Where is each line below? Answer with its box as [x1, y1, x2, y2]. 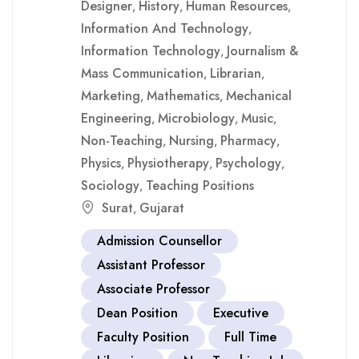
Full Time [224, 328, 276, 346]
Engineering [81, 109, 151, 127]
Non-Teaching [81, 131, 163, 150]
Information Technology [81, 42, 220, 60]
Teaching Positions [146, 176, 254, 195]
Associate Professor [97, 280, 210, 298]
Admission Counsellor [97, 232, 222, 250]
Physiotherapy [127, 154, 209, 172]
